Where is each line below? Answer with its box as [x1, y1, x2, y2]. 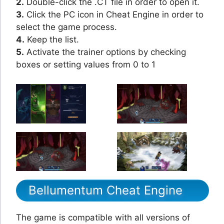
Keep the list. [24, 34, 79, 45]
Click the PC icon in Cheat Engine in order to [24, 9, 203, 20]
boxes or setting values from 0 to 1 [16, 59, 155, 70]
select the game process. [16, 22, 117, 32]
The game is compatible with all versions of [16, 212, 190, 223]
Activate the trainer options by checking [24, 47, 186, 57]
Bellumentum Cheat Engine [28, 183, 182, 198]
